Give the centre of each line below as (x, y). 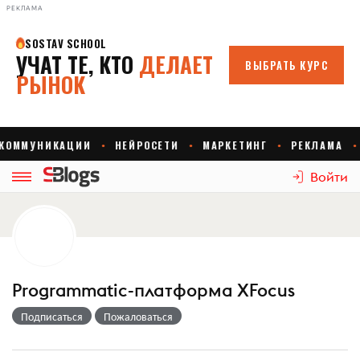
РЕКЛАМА (25, 8)
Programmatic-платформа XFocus (153, 290)
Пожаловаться (138, 315)
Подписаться (52, 315)
